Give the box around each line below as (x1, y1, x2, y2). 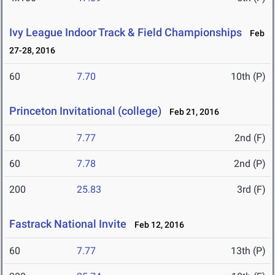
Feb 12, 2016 (129, 220, 184, 230)
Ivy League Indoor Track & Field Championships (9, 26, 242, 39)
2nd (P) (234, 158, 266, 170)
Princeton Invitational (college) (9, 104, 161, 118)
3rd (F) (237, 184, 266, 196)
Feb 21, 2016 (164, 107, 219, 117)
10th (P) (231, 71, 266, 83)
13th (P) (231, 245, 266, 257)
